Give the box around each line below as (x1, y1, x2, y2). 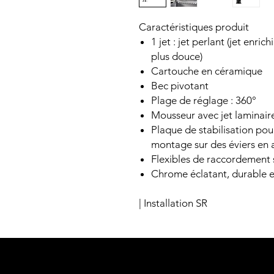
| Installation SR (139, 197, 207, 209)
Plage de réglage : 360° (151, 94, 256, 106)
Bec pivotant (151, 80, 209, 92)
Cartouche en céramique (151, 65, 262, 77)
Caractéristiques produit (139, 21, 249, 33)
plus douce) (151, 50, 202, 62)
